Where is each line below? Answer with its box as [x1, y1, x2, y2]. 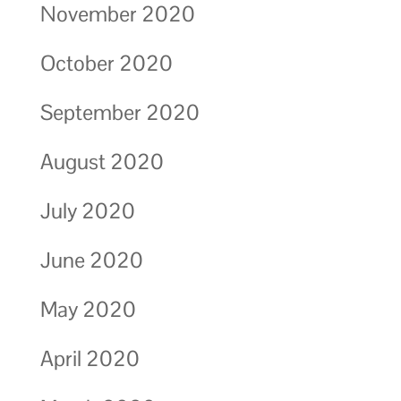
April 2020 [39, 344, 140, 372]
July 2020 [39, 196, 135, 225]
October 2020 [39, 48, 173, 77]
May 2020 [39, 294, 136, 323]
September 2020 [39, 98, 200, 126]
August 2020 [39, 147, 164, 175]
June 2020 [39, 245, 143, 274]
